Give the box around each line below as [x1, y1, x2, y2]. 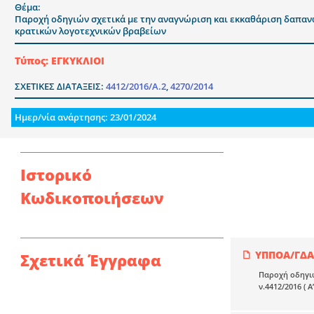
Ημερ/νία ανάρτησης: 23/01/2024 [15, 110, 156, 123]
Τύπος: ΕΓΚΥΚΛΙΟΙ [15, 53, 104, 67]
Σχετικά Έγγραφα [20, 249, 161, 271]
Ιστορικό [20, 163, 92, 185]
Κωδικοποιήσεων [20, 186, 164, 208]
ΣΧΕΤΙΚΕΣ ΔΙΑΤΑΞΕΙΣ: [15, 79, 106, 93]
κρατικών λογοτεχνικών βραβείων [15, 25, 166, 37]
